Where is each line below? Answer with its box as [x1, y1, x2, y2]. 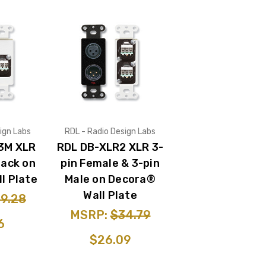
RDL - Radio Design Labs [65, 126, 156, 137]
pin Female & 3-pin [61, 156, 160, 170]
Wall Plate [83, 188, 137, 202]
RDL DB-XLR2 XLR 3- [56, 140, 164, 154]
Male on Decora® [65, 172, 156, 186]
